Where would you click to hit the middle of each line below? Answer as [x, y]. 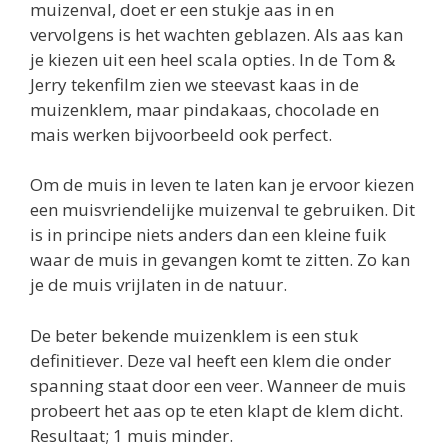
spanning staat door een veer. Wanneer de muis [218, 385]
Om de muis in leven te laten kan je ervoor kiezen [222, 185]
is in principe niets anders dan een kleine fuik [208, 235]
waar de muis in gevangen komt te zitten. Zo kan [220, 260]
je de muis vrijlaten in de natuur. [158, 285]
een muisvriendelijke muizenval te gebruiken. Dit [222, 210]
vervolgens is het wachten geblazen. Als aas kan [216, 34]
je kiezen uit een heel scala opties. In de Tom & [212, 59]
